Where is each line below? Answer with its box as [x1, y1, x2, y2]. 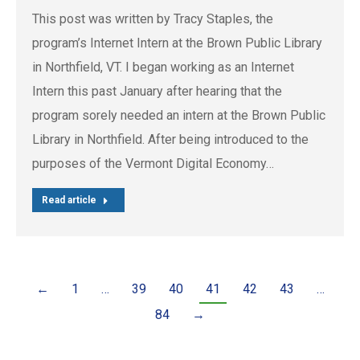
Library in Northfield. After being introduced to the [32, 132, 309, 148]
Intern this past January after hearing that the [32, 84, 282, 100]
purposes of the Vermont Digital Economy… [32, 156, 274, 172]
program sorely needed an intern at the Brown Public [32, 108, 325, 124]
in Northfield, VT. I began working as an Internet [32, 59, 294, 76]
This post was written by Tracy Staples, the [32, 11, 273, 27]
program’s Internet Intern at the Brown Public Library [32, 35, 322, 51]
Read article [42, 194, 96, 207]
